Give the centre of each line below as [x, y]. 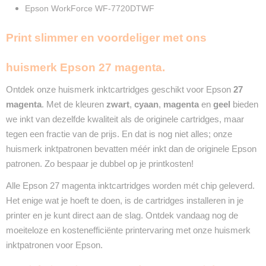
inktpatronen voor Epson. [54, 245]
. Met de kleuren [74, 104]
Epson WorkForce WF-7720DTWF [90, 8]
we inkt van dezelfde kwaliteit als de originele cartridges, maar [125, 119]
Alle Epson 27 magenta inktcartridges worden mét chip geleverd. [130, 186]
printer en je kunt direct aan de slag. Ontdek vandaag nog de [122, 215]
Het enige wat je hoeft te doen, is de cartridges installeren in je [125, 200]
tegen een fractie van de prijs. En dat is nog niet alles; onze [119, 134]
